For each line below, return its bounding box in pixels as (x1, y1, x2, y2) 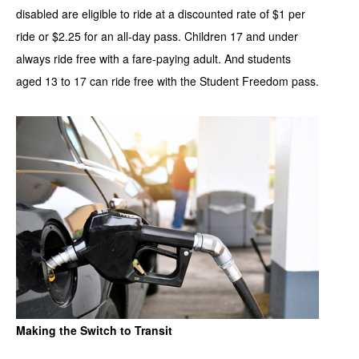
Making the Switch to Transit (16, 322, 172, 339)
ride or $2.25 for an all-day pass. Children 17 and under (16, 28, 298, 45)
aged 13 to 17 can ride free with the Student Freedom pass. (16, 73, 319, 90)
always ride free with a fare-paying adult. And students (16, 50, 291, 67)
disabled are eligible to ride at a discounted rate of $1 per (16, 6, 305, 22)
